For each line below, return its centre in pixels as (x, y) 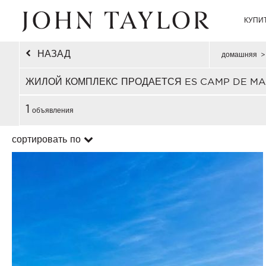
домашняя (239, 54)
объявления (52, 110)
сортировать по (46, 139)
